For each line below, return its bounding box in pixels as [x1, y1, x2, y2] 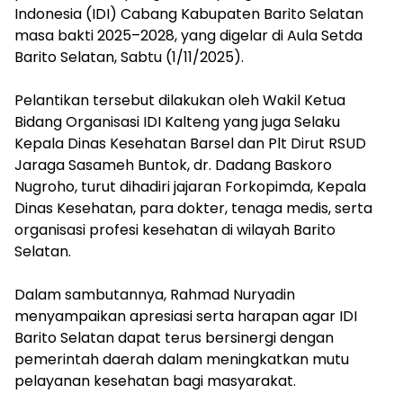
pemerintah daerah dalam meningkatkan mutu [14, 349, 349, 370]
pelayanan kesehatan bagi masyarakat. [14, 371, 296, 391]
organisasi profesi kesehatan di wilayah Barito [14, 219, 336, 240]
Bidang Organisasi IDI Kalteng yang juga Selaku [14, 112, 340, 132]
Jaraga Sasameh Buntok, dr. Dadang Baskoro [14, 155, 332, 175]
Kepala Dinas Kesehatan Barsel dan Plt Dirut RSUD [14, 133, 366, 154]
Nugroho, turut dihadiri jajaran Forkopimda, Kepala [14, 176, 366, 197]
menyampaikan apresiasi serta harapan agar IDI [14, 306, 357, 327]
